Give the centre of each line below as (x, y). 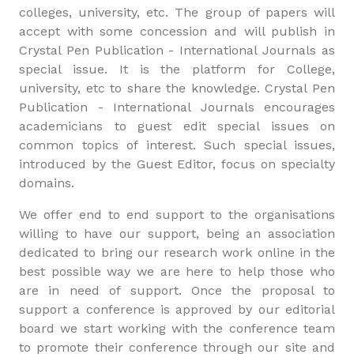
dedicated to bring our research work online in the (177, 252)
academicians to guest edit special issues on (177, 126)
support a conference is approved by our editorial (177, 309)
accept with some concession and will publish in (177, 31)
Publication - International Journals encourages (177, 107)
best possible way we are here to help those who (177, 271)
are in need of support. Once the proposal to (177, 290)
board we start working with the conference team (177, 328)
